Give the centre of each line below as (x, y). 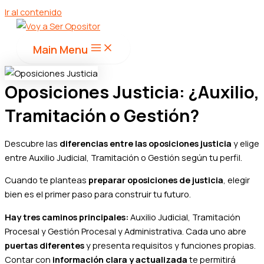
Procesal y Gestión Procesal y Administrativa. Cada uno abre (126, 231)
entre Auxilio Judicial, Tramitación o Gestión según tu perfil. (123, 157)
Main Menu (60, 49)
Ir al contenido (33, 12)
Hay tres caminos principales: (67, 217)
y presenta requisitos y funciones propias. (170, 245)
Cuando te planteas (47, 180)
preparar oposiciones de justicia (156, 180)
